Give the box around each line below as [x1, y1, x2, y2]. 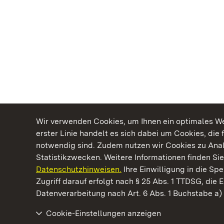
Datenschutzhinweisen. [36, 164, 121, 174]
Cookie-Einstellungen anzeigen [46, 208, 161, 218]
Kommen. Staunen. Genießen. [52, 175, 163, 185]
